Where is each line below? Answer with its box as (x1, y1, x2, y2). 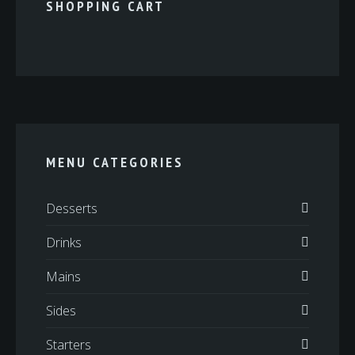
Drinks (46, 234, 82, 251)
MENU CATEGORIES (46, 153, 184, 171)
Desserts (46, 200, 97, 217)
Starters (46, 336, 91, 353)
